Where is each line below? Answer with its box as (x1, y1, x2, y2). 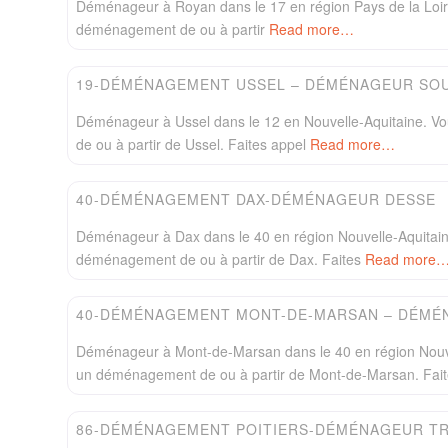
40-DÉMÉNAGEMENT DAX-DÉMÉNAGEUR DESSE (76, 188, 436, 209)
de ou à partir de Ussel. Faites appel (76, 133, 310, 154)
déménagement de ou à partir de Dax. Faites (76, 248, 365, 269)
